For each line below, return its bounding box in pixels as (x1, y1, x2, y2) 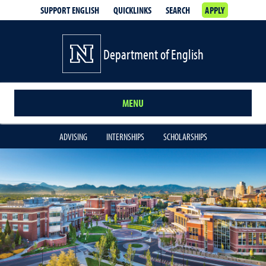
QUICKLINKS (113, 4, 152, 16)
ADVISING (59, 131, 87, 142)
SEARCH (166, 4, 191, 16)
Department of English (103, 45, 204, 63)
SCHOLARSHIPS (163, 131, 207, 142)
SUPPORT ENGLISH (40, 4, 100, 16)
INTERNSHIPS (106, 131, 144, 142)
